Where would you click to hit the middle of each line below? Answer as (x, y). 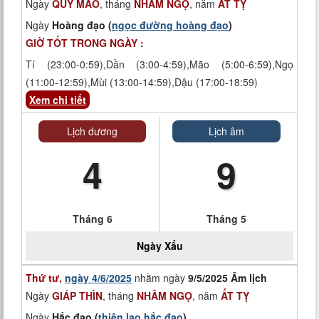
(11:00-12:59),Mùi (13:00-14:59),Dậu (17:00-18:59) (142, 82)
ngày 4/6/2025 (98, 278)
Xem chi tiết (58, 100)
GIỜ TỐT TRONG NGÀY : (85, 43)
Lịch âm (226, 131)
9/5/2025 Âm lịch (228, 278)
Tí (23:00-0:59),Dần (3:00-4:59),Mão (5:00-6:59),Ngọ (159, 64)
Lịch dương (92, 131)
